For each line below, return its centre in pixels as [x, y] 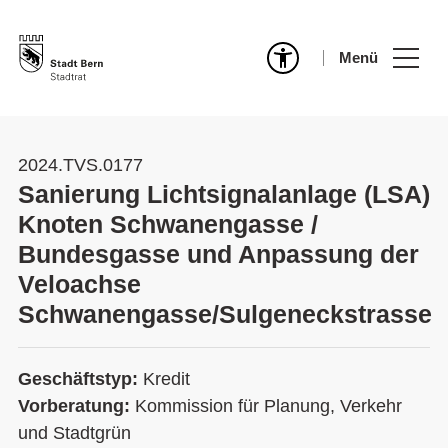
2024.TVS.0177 [80, 165]
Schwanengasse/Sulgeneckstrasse [225, 314]
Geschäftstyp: [80, 379]
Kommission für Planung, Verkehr [268, 406]
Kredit [166, 379]
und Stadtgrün [74, 433]
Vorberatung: [76, 406]
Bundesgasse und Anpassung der [218, 254]
